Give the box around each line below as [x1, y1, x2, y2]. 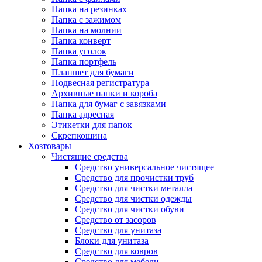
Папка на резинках [51, 4, 127, 15]
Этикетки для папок [51, 120, 132, 130]
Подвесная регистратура [51, 78, 149, 88]
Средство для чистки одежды [75, 194, 192, 204]
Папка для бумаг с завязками [51, 99, 166, 109]
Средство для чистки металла [75, 183, 192, 194]
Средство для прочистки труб [75, 173, 194, 183]
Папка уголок [51, 46, 106, 57]
